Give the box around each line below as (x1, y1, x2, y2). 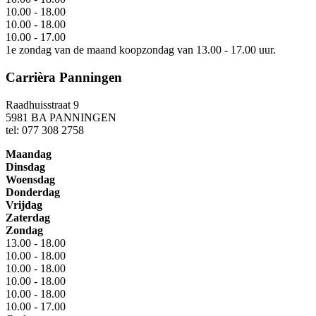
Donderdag (6, 186, 60, 198)
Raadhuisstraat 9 (6, 98, 79, 111)
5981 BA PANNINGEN (6, 111, 116, 123)
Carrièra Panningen (6, 70, 122, 85)
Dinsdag (6, 160, 45, 173)
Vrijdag (6, 198, 42, 211)
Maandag (6, 147, 51, 160)
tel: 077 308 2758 (6, 123, 84, 136)
